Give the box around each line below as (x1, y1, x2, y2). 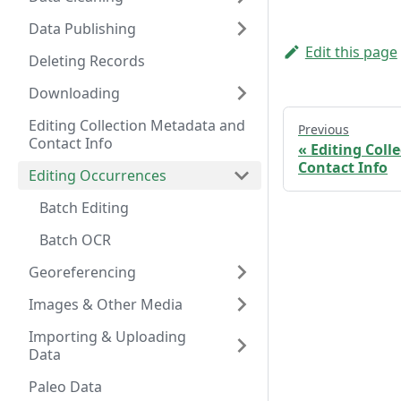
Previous (298, 121, 349, 139)
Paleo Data (29, 377, 102, 397)
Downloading (29, 83, 120, 103)
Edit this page (304, 42, 397, 63)
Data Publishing (29, 19, 136, 38)
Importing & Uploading (29, 327, 186, 346)
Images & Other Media (29, 294, 183, 314)
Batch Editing (39, 198, 129, 218)
